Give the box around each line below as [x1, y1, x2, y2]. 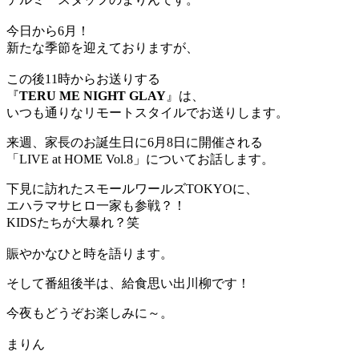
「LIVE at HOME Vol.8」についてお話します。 [6, 152, 274, 167]
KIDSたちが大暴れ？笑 [6, 216, 139, 230]
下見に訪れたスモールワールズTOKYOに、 [6, 182, 258, 196]
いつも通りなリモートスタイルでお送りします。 [6, 106, 288, 120]
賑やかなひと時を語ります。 [6, 247, 173, 261]
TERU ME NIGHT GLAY [19, 89, 166, 103]
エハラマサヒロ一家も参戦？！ [6, 199, 186, 213]
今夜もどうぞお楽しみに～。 [6, 306, 173, 321]
